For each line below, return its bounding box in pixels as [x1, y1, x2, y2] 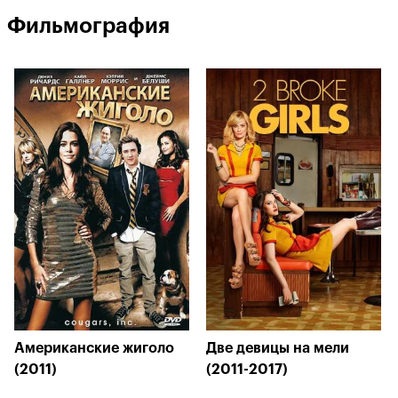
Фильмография [7, 15, 170, 36]
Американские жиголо [14, 341, 174, 355]
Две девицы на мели [206, 341, 349, 355]
